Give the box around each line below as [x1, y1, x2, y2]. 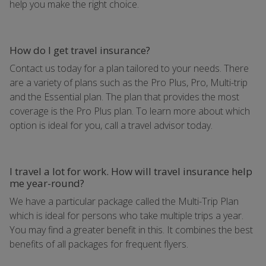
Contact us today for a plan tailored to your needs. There [9, 62, 249, 75]
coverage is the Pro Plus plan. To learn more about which [9, 104, 250, 118]
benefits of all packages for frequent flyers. [9, 237, 188, 251]
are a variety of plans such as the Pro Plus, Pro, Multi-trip [9, 76, 248, 89]
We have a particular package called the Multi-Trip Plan [9, 195, 239, 208]
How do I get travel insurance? [9, 43, 150, 57]
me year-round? [9, 176, 84, 190]
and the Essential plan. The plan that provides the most [9, 90, 239, 103]
